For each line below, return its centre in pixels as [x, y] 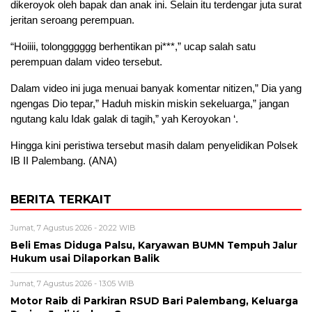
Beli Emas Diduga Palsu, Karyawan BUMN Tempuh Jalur [154, 245]
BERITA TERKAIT [61, 200]
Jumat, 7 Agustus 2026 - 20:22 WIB [73, 228]
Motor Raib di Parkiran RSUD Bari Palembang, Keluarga [154, 301]
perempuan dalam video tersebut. [86, 62]
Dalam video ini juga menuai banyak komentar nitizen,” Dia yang [156, 88]
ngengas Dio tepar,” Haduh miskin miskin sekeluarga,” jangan [150, 104]
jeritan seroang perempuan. [72, 20]
